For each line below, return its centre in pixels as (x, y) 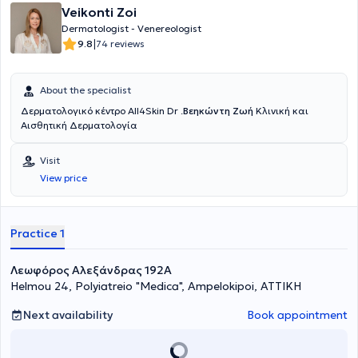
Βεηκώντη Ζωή (218, 111)
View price (64, 178)
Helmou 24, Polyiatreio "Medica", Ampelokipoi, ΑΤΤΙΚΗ (156, 286)
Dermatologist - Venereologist (131, 28)
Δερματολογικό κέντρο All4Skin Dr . (175, 111)
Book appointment (297, 315)
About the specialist (86, 90)
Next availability (68, 315)
